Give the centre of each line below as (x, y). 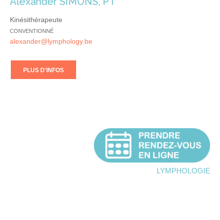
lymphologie (183, 169)
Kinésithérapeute (36, 19)
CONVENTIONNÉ (32, 31)
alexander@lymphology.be (51, 41)
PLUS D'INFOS (43, 70)
